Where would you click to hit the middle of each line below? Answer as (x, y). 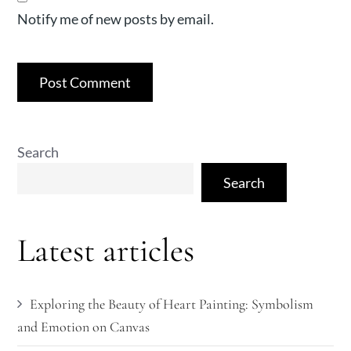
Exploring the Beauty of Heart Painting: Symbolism (172, 304)
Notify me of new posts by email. (116, 19)
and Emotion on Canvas (84, 327)
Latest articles (106, 250)
